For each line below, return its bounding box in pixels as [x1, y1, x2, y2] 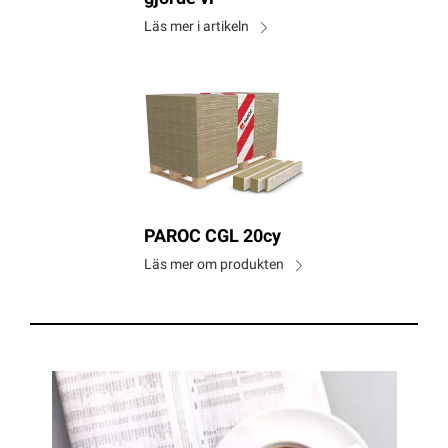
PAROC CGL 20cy [143, 228, 281, 248]
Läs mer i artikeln [143, 19, 249, 35]
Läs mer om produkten [143, 258, 284, 274]
